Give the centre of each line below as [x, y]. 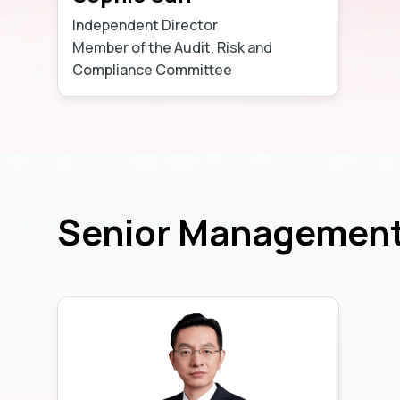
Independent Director [145, 25]
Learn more [265, 69]
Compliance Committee [152, 69]
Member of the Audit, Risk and [172, 47]
